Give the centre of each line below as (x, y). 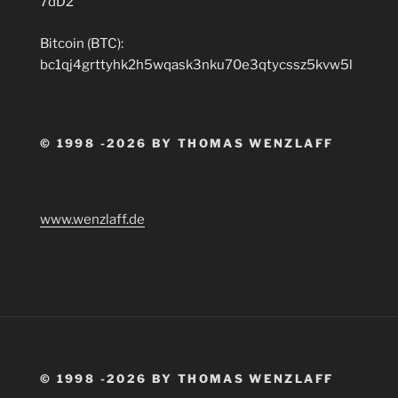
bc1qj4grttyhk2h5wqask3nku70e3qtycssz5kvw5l (196, 64)
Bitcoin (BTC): (82, 43)
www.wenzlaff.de (92, 219)
